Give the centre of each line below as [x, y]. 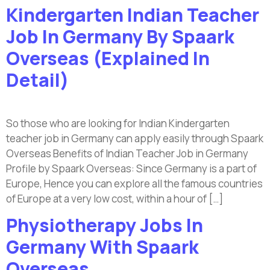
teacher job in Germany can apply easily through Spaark [135, 139]
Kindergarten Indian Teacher [133, 15]
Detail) [37, 80]
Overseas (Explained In [108, 58]
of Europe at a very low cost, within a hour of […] [115, 199]
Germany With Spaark [102, 247]
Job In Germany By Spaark [120, 37]
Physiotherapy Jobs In [105, 225]
